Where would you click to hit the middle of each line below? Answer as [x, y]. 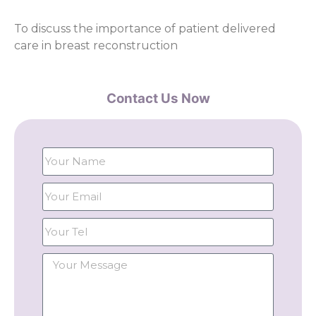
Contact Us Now [158, 98]
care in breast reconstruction [96, 45]
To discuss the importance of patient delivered [145, 28]
